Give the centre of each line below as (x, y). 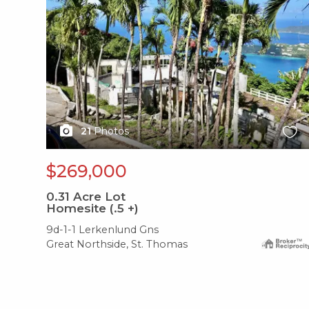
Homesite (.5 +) (92, 209)
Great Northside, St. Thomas (117, 245)
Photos (111, 131)
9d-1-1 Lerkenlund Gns (102, 230)
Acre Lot (98, 197)
